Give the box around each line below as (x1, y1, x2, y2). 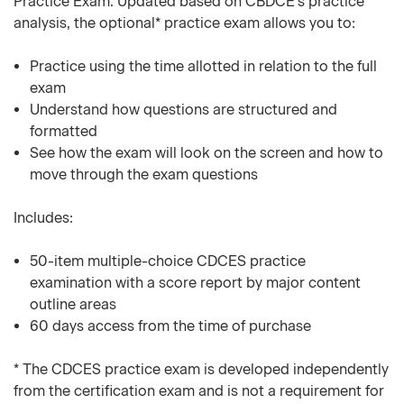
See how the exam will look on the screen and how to (30, 144, 384, 161)
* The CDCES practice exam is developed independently (14, 361, 389, 378)
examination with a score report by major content (30, 274, 362, 291)
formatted (30, 123, 98, 140)
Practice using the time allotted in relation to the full (30, 58, 378, 75)
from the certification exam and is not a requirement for (14, 382, 384, 399)
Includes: (14, 209, 73, 226)
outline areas (30, 296, 117, 313)
